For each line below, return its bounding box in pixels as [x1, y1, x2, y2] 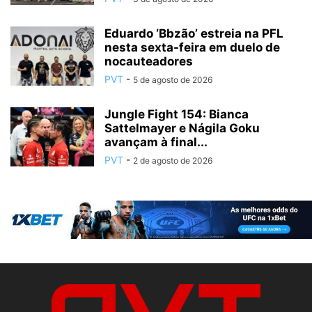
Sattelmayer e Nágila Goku [104, 120, 260, 135]
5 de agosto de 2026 [133, 74, 212, 85]
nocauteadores [104, 54, 193, 68]
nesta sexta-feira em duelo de [104, 40, 280, 54]
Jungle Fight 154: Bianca [104, 107, 249, 121]
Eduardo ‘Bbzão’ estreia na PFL [104, 26, 283, 40]
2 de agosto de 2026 [133, 155, 212, 166]
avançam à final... [104, 134, 208, 149]
